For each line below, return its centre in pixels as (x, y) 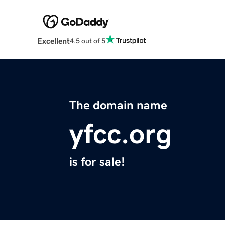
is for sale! (97, 162)
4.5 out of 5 (87, 40)
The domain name (118, 106)
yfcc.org (121, 134)
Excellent (53, 41)
